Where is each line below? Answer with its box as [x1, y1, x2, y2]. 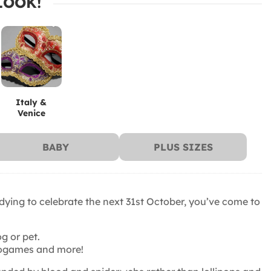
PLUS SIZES [153, 140, 213, 153]
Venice [17, 107, 45, 119]
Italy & [16, 96, 47, 108]
